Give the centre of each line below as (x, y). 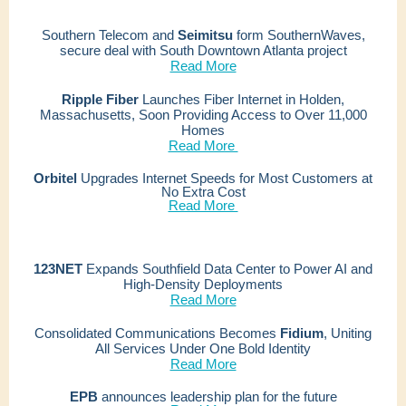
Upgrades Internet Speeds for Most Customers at (225, 178)
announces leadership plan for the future (217, 396)
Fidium (302, 333)
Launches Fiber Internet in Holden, (242, 99)
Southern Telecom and (109, 35)
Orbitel (55, 178)
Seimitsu (205, 35)
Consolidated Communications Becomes (157, 333)
